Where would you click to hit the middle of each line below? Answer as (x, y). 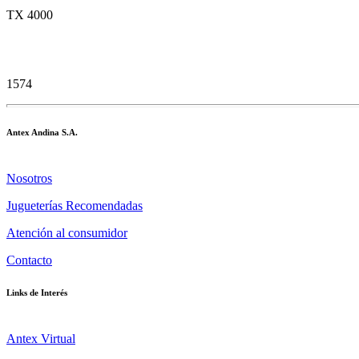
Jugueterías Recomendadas (75, 205)
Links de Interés (37, 292)
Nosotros (29, 178)
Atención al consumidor (67, 232)
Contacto (29, 260)
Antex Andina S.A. (42, 132)
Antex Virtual (41, 338)
